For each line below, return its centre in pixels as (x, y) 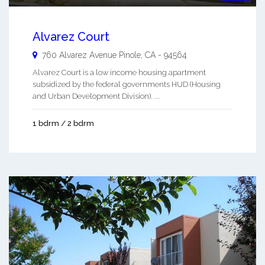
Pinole (130, 55)
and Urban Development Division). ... (96, 96)
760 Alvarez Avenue (79, 55)
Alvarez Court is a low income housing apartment (119, 73)
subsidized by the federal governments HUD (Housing (127, 85)
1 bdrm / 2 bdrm (63, 124)
